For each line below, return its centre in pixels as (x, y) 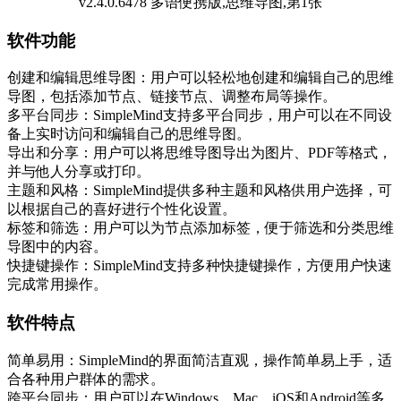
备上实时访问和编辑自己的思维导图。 (129, 134)
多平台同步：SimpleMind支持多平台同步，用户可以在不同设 (200, 115)
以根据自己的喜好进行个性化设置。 (122, 209)
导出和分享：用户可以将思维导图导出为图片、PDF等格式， (200, 153)
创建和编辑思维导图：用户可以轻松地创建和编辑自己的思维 (200, 78)
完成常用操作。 (57, 285)
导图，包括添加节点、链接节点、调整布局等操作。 (172, 97)
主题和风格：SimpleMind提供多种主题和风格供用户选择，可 (200, 191)
